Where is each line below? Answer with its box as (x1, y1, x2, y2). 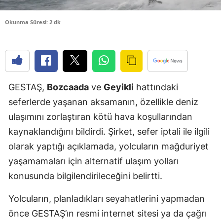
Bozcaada (47, 81, 89, 92)
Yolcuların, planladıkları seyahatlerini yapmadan (8, 193, 205, 204)
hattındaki (134, 81, 178, 92)
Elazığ (181, 28, 201, 37)
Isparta (181, 210, 205, 219)
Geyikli (104, 81, 134, 92)
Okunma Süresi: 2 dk (5, 18, 61, 26)
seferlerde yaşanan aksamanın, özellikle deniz (8, 96, 198, 107)
